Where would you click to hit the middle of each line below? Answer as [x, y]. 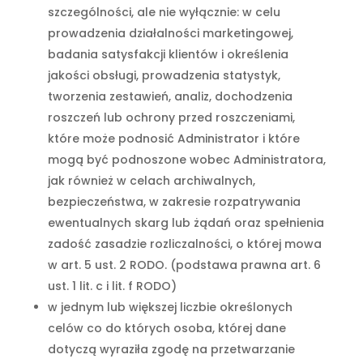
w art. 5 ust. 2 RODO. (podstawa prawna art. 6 [184, 265]
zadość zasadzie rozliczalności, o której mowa [184, 244]
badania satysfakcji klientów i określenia [168, 54]
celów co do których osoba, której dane [167, 328]
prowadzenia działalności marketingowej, [170, 33]
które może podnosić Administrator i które [173, 139]
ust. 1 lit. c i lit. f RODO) [112, 286]
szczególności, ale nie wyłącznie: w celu [164, 12]
